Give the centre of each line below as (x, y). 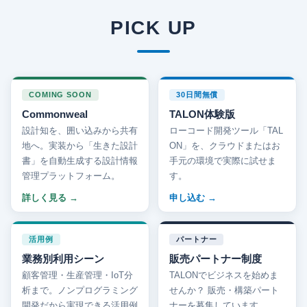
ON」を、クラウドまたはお (225, 145)
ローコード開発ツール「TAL (226, 130)
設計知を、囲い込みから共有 (80, 130)
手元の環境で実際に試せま (223, 160)
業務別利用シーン (63, 258)
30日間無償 (197, 94)
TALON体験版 (202, 114)
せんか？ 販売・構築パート (224, 290)
